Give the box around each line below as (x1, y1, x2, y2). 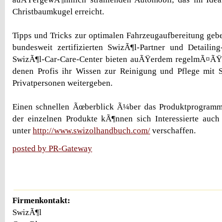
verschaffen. (150, 126, 196, 135)
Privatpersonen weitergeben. (12, 78, 112, 88)
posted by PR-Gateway (12, 144, 92, 153)
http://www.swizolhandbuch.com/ (33, 126, 150, 135)
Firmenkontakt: (12, 195, 70, 205)
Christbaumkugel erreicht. (12, 7, 104, 16)
